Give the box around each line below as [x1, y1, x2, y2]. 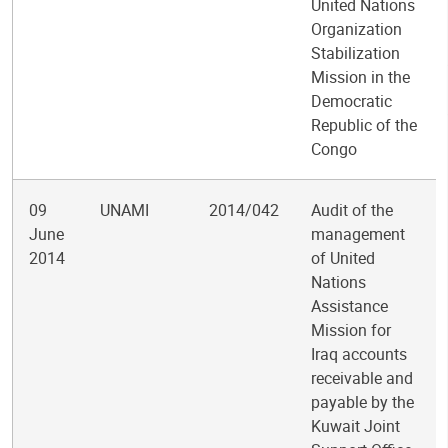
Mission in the [311, 66, 410, 88]
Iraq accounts [311, 343, 407, 365]
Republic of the [311, 114, 417, 136]
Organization [311, 18, 402, 40]
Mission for [311, 319, 391, 341]
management [311, 223, 405, 245]
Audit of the [311, 199, 393, 221]
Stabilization [311, 42, 400, 64]
